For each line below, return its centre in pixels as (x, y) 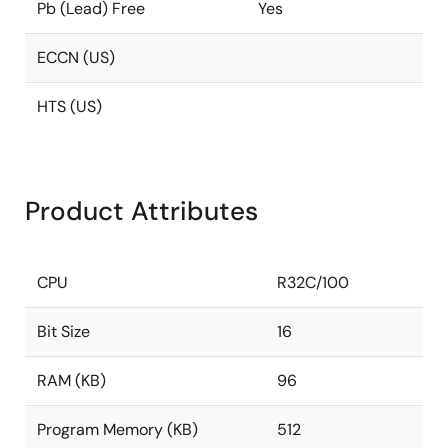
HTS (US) (69, 106)
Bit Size (63, 331)
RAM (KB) (71, 380)
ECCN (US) (76, 57)
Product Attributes (141, 211)
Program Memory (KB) (117, 429)
